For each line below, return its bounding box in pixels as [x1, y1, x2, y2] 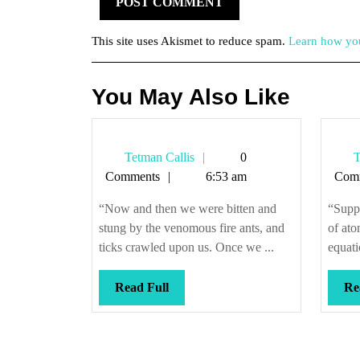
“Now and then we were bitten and [99, 202, 276, 215]
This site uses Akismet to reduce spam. [92, 35, 288, 47]
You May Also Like [92, 84, 290, 109]
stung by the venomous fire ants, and [99, 221, 284, 235]
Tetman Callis [121, 150, 194, 164]
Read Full [115, 280, 169, 294]
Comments [105, 170, 160, 183]
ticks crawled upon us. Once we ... [99, 240, 274, 254]
